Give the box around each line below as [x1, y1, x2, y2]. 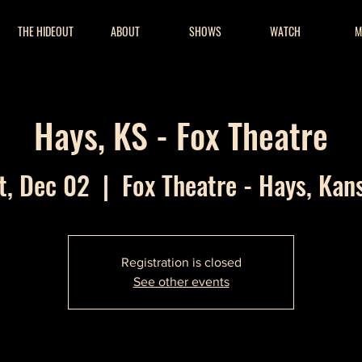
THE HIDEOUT [17, 23, 74, 40]
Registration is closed [120, 255, 242, 269]
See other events [133, 274, 229, 288]
